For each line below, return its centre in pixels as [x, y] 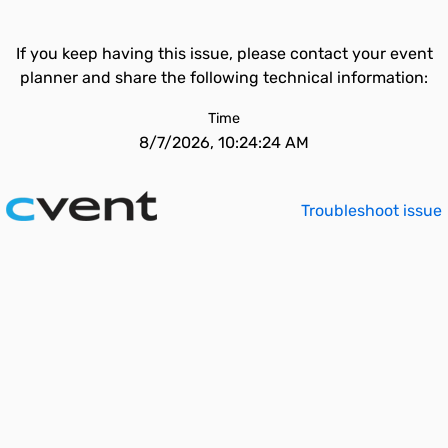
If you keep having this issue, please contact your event [224, 53]
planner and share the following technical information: [224, 77]
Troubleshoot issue [371, 210]
